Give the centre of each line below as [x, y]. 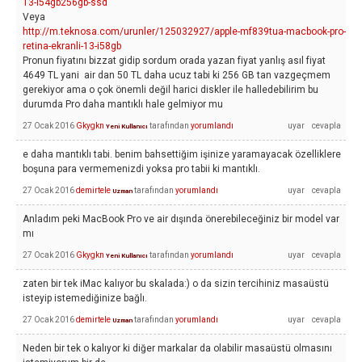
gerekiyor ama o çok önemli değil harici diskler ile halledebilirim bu [170, 90]
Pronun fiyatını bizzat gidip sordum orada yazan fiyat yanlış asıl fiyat [174, 61]
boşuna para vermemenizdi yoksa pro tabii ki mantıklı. [141, 169]
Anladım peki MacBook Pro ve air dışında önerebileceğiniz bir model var [181, 219]
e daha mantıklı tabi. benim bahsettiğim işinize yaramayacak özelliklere [182, 154]
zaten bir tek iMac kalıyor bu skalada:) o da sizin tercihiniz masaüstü [176, 284]
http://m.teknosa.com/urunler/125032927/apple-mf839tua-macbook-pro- [184, 32]
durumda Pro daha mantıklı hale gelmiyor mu [123, 104]
